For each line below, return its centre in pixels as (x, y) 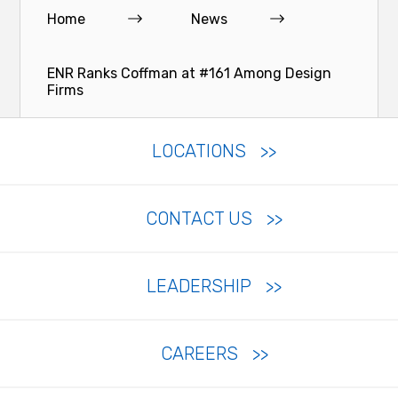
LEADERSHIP (199, 286)
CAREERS (199, 353)
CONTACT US (199, 218)
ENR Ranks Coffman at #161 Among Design (190, 73)
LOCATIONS (199, 151)
